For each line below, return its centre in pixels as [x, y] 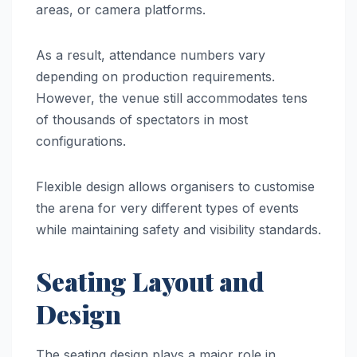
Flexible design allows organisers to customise [175, 187]
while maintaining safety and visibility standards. [178, 230]
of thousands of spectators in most [142, 120]
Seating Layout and [150, 281]
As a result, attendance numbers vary [151, 55]
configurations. [81, 141]
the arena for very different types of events [167, 208]
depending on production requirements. [155, 77]
